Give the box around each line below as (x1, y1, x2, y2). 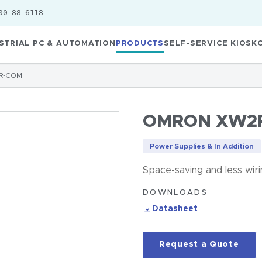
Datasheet (152, 205, 198, 213)
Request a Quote (159, 240, 239, 249)
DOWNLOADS (143, 189, 208, 196)
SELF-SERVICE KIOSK (164, 39, 258, 47)
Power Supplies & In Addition (150, 143, 254, 150)
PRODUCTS (115, 39, 164, 47)
